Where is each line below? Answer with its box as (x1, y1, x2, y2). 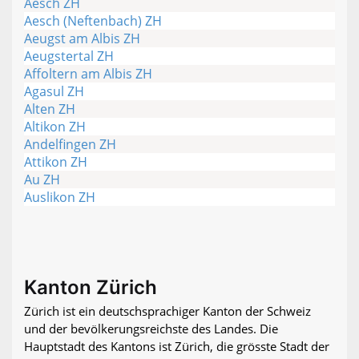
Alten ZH (24, 100, 75, 119)
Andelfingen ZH (24, 135, 116, 154)
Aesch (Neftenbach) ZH (24, 12, 162, 30)
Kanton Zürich (24, 276, 157, 300)
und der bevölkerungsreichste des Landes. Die (24, 321, 278, 337)
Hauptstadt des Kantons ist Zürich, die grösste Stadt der (24, 338, 329, 355)
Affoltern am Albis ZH (24, 65, 152, 83)
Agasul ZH (24, 83, 84, 101)
